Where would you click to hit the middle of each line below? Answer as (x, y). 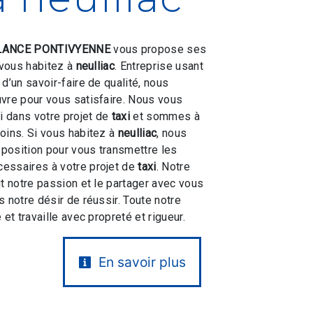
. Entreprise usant (159, 66)
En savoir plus (140, 262)
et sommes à (165, 116)
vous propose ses (158, 49)
